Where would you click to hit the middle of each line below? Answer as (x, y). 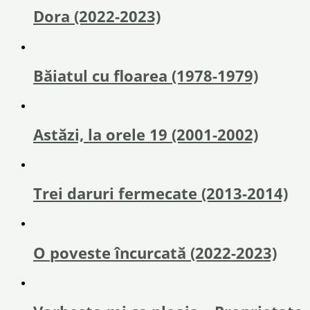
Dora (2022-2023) (97, 17)
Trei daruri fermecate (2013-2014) (161, 194)
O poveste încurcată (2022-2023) (155, 253)
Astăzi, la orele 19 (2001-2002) (146, 135)
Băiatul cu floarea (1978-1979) (146, 75)
